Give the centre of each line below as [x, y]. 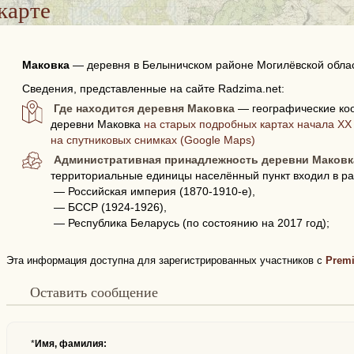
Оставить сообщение [99, 292]
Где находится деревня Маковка [145, 108]
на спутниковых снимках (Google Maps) [153, 140]
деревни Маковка [98, 124]
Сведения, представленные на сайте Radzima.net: [153, 88]
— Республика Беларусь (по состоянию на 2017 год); [191, 223]
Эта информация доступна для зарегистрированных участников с [166, 260]
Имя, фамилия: [70, 344]
